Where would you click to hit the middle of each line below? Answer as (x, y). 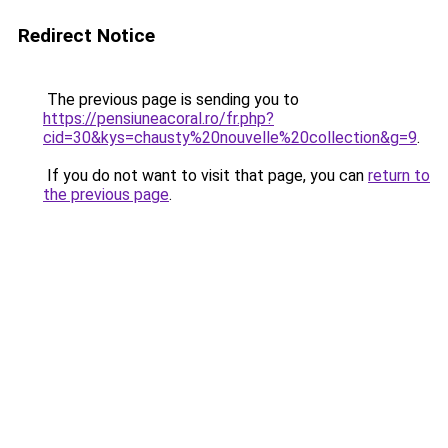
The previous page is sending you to (171, 99)
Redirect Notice (86, 35)
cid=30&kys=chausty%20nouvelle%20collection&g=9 (230, 137)
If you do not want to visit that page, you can (205, 175)
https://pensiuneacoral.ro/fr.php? (158, 118)
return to (399, 175)
